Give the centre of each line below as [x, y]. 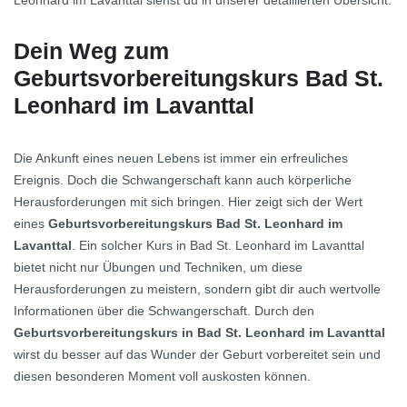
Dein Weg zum [91, 52]
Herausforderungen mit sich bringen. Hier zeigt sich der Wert [188, 202]
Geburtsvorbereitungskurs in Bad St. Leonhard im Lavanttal [199, 333]
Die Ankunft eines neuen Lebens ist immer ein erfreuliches [181, 159]
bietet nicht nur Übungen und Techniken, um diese [158, 268]
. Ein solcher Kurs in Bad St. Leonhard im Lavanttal [218, 246]
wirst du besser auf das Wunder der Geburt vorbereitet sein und [197, 355]
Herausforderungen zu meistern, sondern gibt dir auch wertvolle [197, 289]
